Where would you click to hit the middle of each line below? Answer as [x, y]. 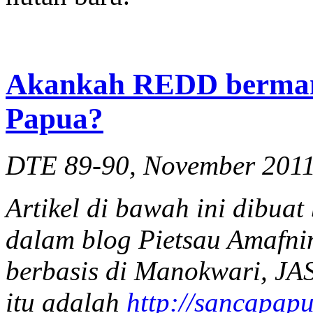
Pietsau [180, 240]
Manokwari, [201, 271]
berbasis [52, 271]
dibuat [268, 208]
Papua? [54, 119]
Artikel [43, 208]
